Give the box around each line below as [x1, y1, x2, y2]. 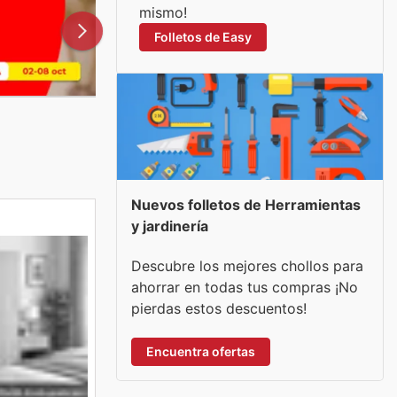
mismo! [139, 4, 187, 21]
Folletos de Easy [154, 29, 252, 44]
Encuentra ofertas [146, 343, 255, 359]
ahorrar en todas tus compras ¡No [131, 277, 358, 296]
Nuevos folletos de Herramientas [131, 196, 361, 214]
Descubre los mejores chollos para [131, 256, 363, 275]
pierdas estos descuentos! [131, 299, 307, 317]
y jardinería [131, 217, 208, 235]
